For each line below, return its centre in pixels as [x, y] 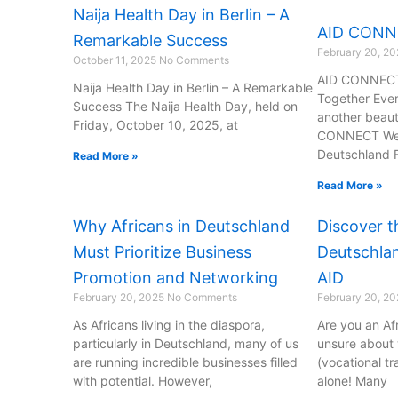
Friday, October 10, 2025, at [155, 125]
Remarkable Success [150, 41]
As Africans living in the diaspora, [169, 325]
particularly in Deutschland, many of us [186, 344]
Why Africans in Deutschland [181, 227]
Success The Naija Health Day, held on [185, 107]
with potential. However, [143, 381]
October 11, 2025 [116, 60]
